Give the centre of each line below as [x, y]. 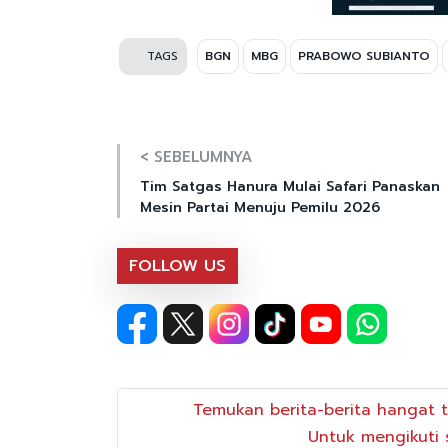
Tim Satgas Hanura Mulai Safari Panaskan [290, 186]
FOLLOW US [177, 265]
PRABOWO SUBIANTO [364, 55]
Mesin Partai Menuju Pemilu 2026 [260, 207]
